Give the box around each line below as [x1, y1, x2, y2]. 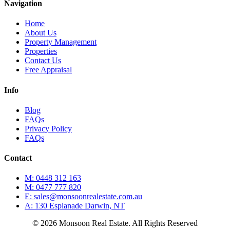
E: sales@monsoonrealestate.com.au [25, 192, 142, 201]
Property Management [25, 37, 97, 47]
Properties [25, 47, 57, 56]
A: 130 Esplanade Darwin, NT [25, 201, 125, 210]
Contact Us [25, 56, 61, 65]
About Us [25, 28, 56, 37]
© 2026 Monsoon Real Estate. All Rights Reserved [32, 219, 198, 228]
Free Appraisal [25, 65, 72, 74]
